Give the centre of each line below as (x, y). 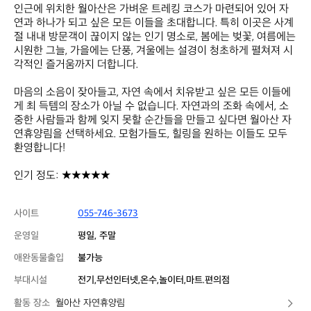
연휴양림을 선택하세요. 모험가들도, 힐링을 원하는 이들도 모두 (151, 134)
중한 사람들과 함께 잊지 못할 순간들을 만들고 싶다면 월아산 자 (153, 120)
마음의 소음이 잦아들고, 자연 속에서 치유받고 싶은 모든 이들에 (152, 93)
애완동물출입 (39, 258)
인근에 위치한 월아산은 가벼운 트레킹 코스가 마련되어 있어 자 (151, 9)
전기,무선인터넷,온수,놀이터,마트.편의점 (154, 280)
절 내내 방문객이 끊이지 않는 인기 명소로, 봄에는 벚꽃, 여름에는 (155, 37)
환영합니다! (40, 148)
